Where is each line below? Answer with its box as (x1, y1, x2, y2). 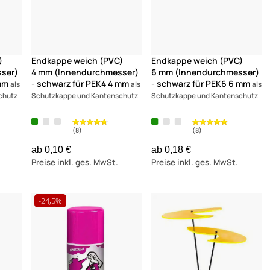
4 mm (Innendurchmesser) (31, 66, 139, 78)
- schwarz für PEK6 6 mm (151, 77, 251, 89)
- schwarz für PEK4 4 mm (31, 77, 129, 89)
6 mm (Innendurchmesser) (151, 66, 260, 78)
